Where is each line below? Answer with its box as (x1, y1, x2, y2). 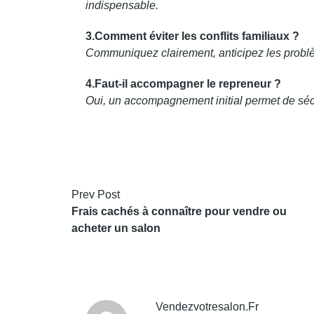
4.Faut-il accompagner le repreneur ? (86, 78, 281, 90)
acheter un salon (71, 222, 161, 234)
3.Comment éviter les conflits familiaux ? (86, 30, 299, 42)
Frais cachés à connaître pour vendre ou (71, 205, 287, 217)
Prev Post (71, 189, 120, 200)
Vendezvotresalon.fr (156, 301, 259, 313)
